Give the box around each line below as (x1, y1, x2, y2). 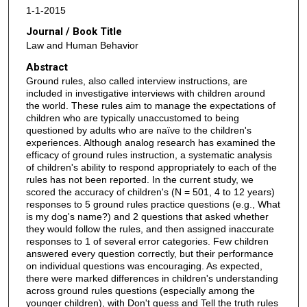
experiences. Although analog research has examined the (25, 136, 275, 148)
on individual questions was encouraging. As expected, (25, 260, 262, 271)
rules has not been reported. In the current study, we (25, 173, 254, 185)
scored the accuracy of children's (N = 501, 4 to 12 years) (25, 186, 275, 197)
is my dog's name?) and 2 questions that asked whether (25, 210, 269, 222)
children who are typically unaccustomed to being (25, 112, 239, 123)
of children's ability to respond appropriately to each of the (25, 161, 277, 173)
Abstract (25, 60, 68, 73)
